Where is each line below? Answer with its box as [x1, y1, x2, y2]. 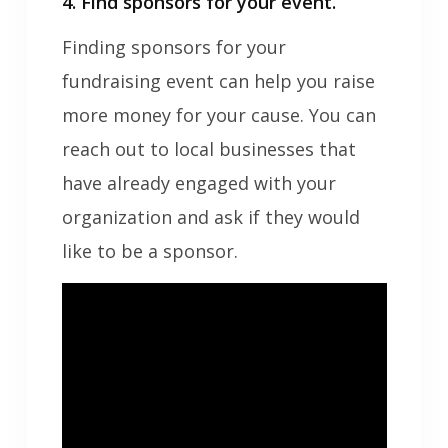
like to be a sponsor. [61, 239, 238, 264]
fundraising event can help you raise [61, 69, 375, 94]
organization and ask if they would [61, 205, 360, 230]
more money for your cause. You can [61, 103, 376, 128]
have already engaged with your [61, 171, 336, 196]
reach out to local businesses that [61, 137, 356, 162]
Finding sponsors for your [61, 35, 286, 60]
